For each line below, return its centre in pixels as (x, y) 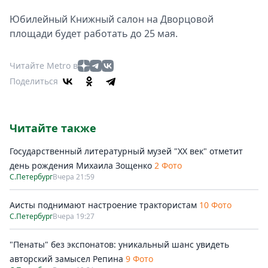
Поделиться (34, 81)
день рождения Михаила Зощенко (82, 165)
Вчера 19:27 (74, 216)
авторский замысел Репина (66, 259)
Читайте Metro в (44, 66)
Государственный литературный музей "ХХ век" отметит (126, 151)
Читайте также (53, 128)
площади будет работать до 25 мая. (94, 33)
